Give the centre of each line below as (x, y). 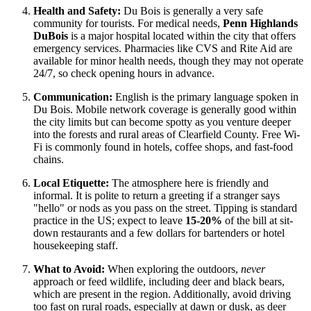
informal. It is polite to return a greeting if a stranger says (157, 196)
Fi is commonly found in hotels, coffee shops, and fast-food (163, 147)
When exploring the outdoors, (173, 269)
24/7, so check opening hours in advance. (124, 74)
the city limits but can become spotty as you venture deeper (162, 122)
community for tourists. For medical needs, (128, 24)
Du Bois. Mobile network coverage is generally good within (165, 110)
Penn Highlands (260, 24)
